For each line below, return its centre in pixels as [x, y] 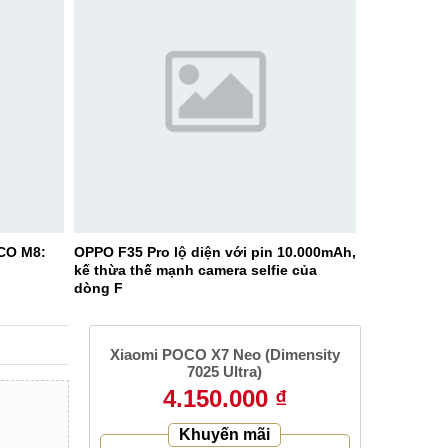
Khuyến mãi [225, 434]
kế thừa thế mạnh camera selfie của [195, 269]
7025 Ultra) [225, 371]
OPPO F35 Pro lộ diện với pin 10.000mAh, [214, 251]
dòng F [98, 287]
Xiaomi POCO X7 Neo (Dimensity [224, 354]
